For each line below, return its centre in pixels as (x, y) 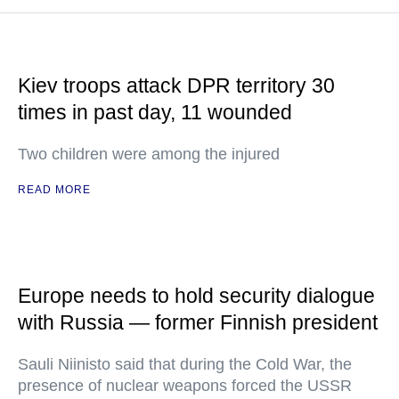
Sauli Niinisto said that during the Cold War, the (185, 364)
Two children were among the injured (149, 154)
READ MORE (54, 190)
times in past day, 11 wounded (155, 112)
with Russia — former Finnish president (198, 322)
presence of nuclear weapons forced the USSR (185, 386)
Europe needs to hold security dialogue (196, 296)
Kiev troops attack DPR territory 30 (176, 85)
